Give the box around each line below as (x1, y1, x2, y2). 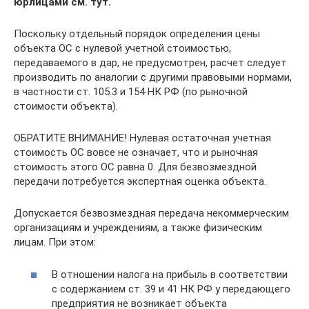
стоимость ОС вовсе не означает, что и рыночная (14, 146, 258, 159)
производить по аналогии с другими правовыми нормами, (14, 71, 292, 84)
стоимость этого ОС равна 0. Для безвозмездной (14, 161, 257, 174)
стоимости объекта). (14, 100, 118, 113)
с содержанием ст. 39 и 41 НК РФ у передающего (52, 282, 290, 295)
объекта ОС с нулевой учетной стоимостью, (14, 42, 231, 55)
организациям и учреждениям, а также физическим (14, 221, 262, 235)
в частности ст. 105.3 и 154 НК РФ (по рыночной (14, 86, 248, 99)
